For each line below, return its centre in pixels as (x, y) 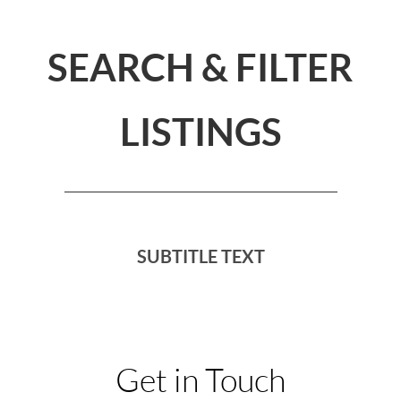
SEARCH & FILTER (200, 68)
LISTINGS (200, 132)
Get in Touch (200, 381)
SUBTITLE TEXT (200, 256)
